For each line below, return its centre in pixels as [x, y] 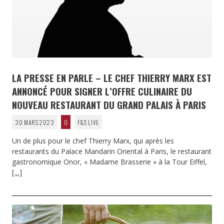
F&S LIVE [88, 122]
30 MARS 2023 [34, 122]
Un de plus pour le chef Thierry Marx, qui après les [93, 141]
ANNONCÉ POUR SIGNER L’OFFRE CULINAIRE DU [102, 91]
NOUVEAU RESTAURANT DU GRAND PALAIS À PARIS [109, 105]
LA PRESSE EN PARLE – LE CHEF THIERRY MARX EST [112, 78]
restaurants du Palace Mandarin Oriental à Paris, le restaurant [112, 151]
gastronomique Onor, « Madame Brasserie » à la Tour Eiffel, [109, 162]
